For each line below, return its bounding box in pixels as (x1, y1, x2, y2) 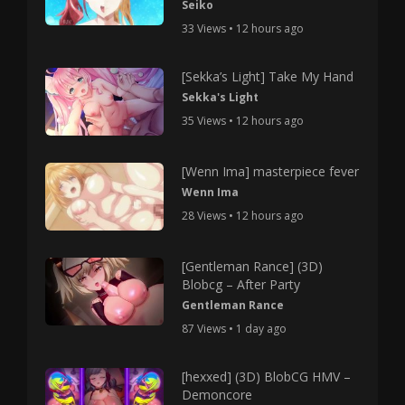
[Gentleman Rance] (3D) (182, 257, 324, 275)
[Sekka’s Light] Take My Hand (182, 68, 354, 85)
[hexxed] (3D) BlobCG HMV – (182, 367, 352, 385)
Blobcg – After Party (182, 275, 301, 293)
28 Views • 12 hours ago (182, 207, 305, 223)
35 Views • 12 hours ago (182, 113, 305, 128)
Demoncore (182, 385, 253, 403)
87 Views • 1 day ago (182, 320, 287, 336)
